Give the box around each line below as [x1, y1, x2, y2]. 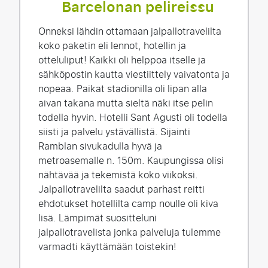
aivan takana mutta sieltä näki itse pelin [38, 95, 213, 112]
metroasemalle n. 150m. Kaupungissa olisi [38, 152, 224, 169]
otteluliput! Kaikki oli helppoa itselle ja [38, 51, 206, 69]
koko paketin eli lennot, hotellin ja [38, 37, 186, 54]
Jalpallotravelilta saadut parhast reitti [38, 181, 205, 198]
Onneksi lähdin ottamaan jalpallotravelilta [38, 23, 221, 40]
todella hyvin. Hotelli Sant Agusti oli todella [38, 109, 227, 126]
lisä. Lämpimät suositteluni [38, 209, 157, 227]
